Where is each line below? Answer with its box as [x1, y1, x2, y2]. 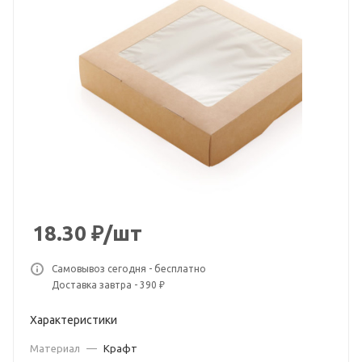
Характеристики [30, 314, 117, 326]
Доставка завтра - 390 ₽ [52, 280, 165, 290]
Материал [30, 343, 82, 354]
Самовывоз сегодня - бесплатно [52, 263, 206, 274]
